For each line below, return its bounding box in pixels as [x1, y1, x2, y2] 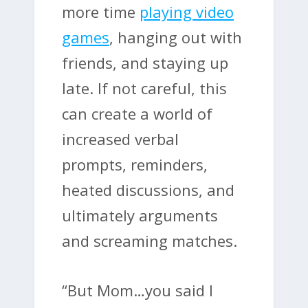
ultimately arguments [62, 204, 218, 225]
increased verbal [62, 128, 179, 149]
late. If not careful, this [62, 77, 227, 98]
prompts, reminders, [62, 153, 208, 175]
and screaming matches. [62, 230, 237, 251]
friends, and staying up [62, 52, 228, 73]
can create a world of [62, 102, 212, 124]
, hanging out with [109, 26, 242, 47]
